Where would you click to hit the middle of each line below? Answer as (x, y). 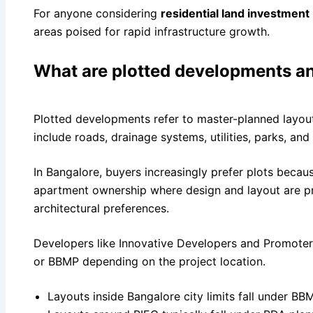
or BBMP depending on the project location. (150, 261)
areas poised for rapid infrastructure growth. (152, 31)
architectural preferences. (101, 208)
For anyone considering (97, 13)
